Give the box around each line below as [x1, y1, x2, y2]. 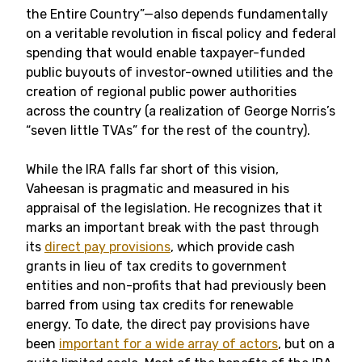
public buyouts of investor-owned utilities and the [26, 65, 333, 80]
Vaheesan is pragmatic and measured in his [26, 181, 289, 196]
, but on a [278, 336, 335, 351]
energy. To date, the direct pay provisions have [26, 317, 309, 332]
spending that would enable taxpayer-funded [26, 45, 305, 61]
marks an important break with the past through [26, 220, 319, 235]
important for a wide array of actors [59, 336, 278, 351]
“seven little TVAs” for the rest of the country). [26, 123, 310, 138]
